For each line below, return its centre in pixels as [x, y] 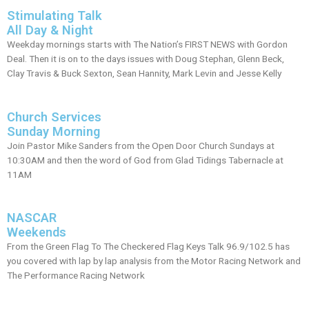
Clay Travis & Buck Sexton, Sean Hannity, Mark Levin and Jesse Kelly [144, 73]
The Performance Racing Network [76, 276]
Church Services [54, 117]
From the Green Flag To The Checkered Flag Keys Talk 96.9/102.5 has [148, 247]
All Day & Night [50, 30]
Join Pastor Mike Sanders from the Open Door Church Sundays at [141, 145]
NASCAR [32, 218]
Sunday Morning [53, 131]
